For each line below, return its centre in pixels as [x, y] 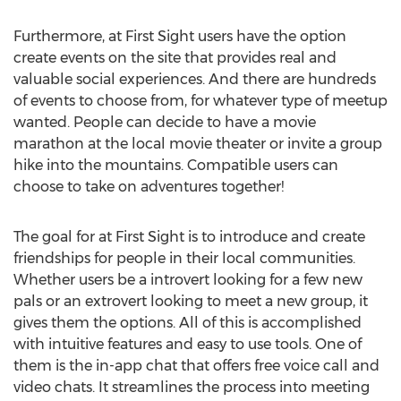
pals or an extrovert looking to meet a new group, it [191, 301]
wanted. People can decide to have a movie [165, 122]
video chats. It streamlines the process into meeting [192, 387]
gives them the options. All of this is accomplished [188, 323]
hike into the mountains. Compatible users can [176, 165]
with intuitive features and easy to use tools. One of [188, 344]
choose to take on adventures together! [149, 187]
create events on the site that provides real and [175, 58]
